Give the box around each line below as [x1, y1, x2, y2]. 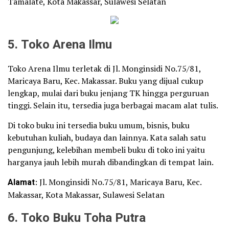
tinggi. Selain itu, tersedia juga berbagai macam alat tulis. [8, 99, 218, 111]
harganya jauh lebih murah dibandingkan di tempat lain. [8, 156, 214, 168]
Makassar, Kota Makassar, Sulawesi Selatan [8, 189, 165, 200]
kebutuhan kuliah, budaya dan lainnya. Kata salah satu [8, 131, 206, 143]
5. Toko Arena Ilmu [8, 35, 115, 54]
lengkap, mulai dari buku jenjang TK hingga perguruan [8, 87, 209, 99]
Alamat [8, 176, 35, 189]
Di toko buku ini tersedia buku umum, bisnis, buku [8, 119, 190, 131]
